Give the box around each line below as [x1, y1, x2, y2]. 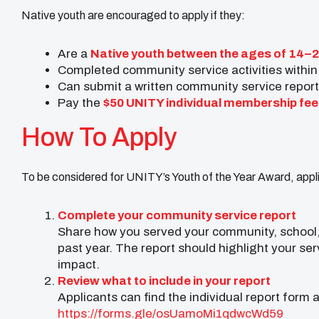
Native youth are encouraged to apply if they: [21, 9, 245, 21]
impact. [58, 257, 100, 271]
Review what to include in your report [58, 273, 271, 288]
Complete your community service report [58, 208, 296, 222]
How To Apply [21, 122, 177, 152]
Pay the [58, 95, 103, 110]
